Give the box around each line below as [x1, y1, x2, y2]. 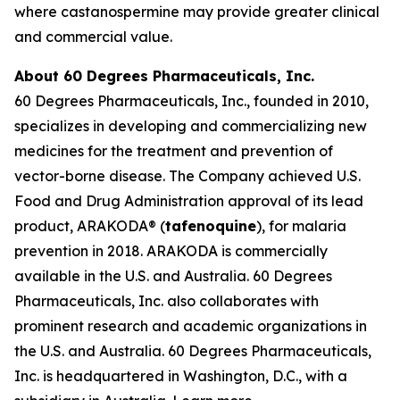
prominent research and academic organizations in [14, 317, 367, 335]
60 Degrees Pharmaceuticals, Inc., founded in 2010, [14, 92, 369, 110]
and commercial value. [14, 28, 172, 46]
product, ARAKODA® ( [14, 217, 165, 235]
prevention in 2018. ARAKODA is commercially [14, 242, 328, 260]
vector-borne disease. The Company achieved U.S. [14, 167, 361, 185]
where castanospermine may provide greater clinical [14, 3, 379, 21]
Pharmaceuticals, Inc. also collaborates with [14, 292, 319, 310]
